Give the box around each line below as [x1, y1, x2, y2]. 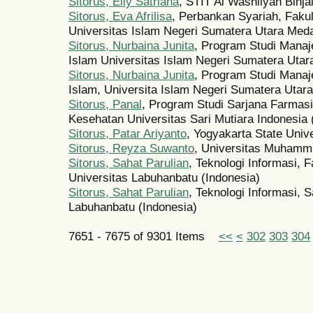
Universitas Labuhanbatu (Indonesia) [68, 170, 260, 185]
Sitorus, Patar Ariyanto [68, 126, 187, 141]
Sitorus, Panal [68, 97, 142, 112]
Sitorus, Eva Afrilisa [68, 9, 172, 24]
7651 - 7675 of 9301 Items [68, 229, 219, 244]
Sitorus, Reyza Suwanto [68, 141, 194, 156]
